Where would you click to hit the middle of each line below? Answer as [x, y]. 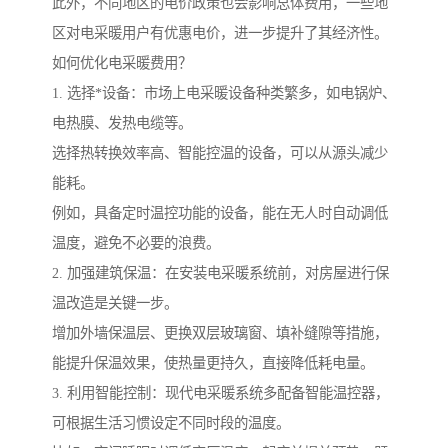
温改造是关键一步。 [115, 303]
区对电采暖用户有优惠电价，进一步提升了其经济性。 [220, 33]
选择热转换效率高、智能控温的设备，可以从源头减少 [220, 153]
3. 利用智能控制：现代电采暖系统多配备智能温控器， [220, 393]
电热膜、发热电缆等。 [122, 123]
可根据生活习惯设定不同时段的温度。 [171, 423]
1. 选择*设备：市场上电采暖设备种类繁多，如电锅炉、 [224, 93]
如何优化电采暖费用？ [122, 63]
